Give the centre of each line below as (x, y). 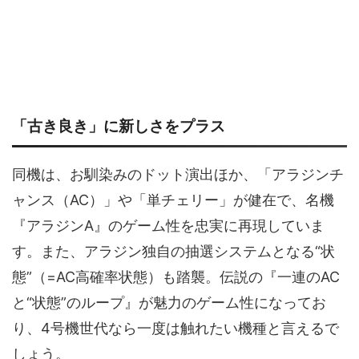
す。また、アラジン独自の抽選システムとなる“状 (173, 251)
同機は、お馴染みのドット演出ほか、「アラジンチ (178, 174)
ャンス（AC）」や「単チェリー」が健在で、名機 (173, 200)
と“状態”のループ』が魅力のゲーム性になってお (169, 302)
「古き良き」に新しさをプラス (119, 126)
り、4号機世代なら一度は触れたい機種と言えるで (175, 328)
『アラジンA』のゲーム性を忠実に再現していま (168, 225)
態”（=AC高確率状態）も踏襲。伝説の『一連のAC (176, 276)
